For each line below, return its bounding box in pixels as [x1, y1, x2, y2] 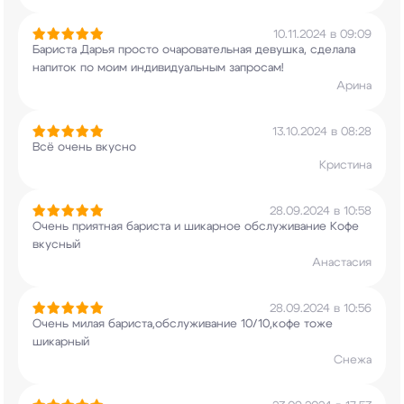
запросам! [225, 62, 284, 74]
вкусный [32, 239, 80, 251]
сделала [307, 44, 355, 56]
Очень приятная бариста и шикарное [32, 221, 241, 233]
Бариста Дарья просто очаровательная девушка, [32, 44, 307, 56]
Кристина [319, 160, 372, 171]
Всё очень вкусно [32, 142, 136, 153]
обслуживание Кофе [241, 221, 359, 233]
